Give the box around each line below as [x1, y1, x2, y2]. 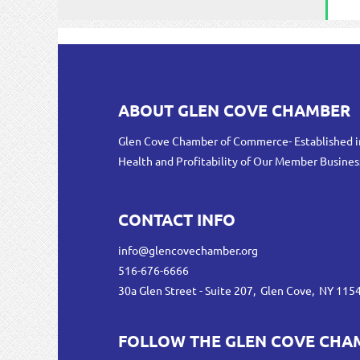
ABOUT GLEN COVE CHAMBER [118, 100, 350, 121]
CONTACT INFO [118, 209, 235, 230]
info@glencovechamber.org [118, 243, 258, 257]
